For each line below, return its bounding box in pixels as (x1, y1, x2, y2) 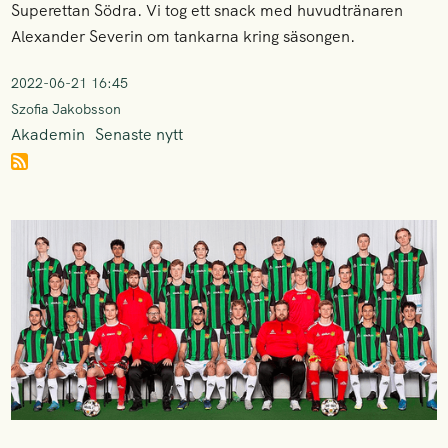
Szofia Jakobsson (11, 100, 122, 118)
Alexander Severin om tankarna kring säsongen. (11, 26, 356, 47)
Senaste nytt (95, 124, 184, 145)
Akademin (11, 124, 86, 145)
